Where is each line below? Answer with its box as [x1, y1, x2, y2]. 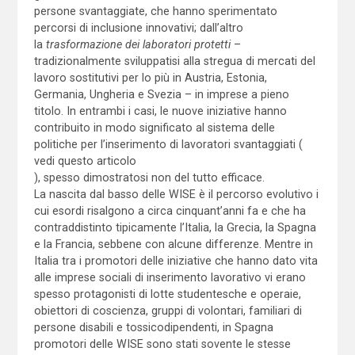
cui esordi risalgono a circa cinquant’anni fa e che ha [33, 204, 306, 217]
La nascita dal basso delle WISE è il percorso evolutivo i [33, 187, 319, 200]
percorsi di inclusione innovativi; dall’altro [33, 21, 243, 34]
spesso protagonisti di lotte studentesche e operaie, [33, 287, 301, 300]
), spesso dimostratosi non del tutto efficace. [33, 170, 265, 184]
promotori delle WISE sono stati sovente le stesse [33, 337, 291, 350]
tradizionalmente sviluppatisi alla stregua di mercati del [33, 54, 315, 67]
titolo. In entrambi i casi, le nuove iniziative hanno [33, 104, 287, 117]
